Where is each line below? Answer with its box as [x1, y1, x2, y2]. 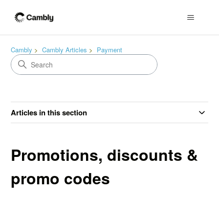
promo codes [11, 167, 110, 189]
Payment [97, 45, 123, 54]
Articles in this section [11, 107, 88, 118]
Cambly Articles [42, 45, 88, 54]
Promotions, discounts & [11, 143, 198, 166]
